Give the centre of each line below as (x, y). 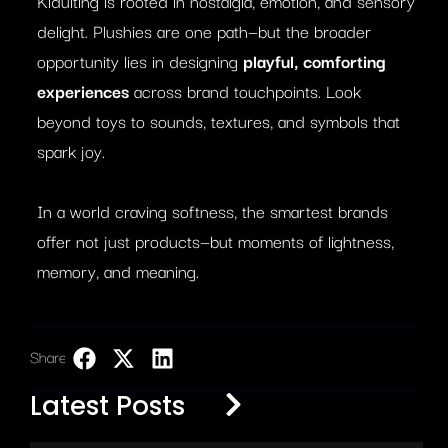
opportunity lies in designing (140, 60)
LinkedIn (222, 358)
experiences (83, 90)
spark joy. (71, 150)
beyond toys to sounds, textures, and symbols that (218, 120)
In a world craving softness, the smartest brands (212, 210)
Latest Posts (107, 405)
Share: (50, 355)
